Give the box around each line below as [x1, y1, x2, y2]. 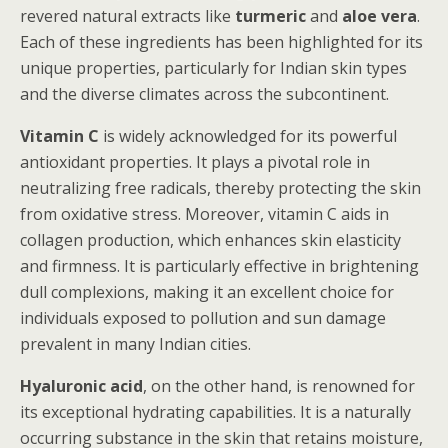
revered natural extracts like [20, 5, 235, 27]
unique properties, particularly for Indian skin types [20, 57, 407, 79]
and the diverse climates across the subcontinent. [20, 83, 389, 105]
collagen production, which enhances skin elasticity [20, 229, 401, 251]
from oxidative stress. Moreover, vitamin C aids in [20, 203, 389, 225]
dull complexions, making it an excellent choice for [20, 281, 394, 303]
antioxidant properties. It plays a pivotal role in [20, 151, 370, 173]
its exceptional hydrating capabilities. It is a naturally [20, 401, 411, 423]
